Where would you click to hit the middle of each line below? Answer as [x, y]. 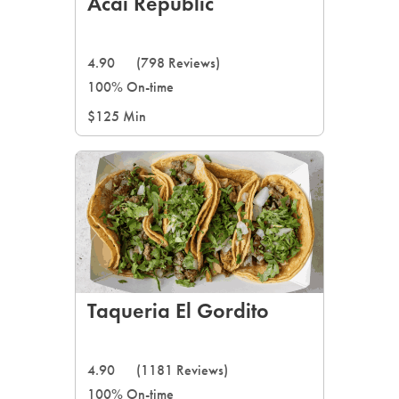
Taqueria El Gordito [178, 310]
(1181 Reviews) [182, 370]
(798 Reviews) [178, 63]
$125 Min [117, 116]
